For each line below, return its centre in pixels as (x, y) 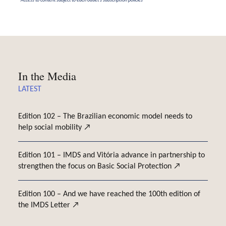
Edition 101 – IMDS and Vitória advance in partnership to (111, 155)
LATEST (30, 89)
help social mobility (51, 127)
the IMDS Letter (45, 205)
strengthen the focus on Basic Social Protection (96, 166)
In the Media (47, 75)
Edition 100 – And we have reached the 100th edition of (109, 194)
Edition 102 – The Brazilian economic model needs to (105, 116)
